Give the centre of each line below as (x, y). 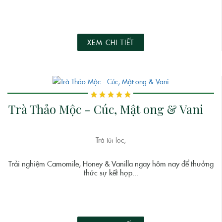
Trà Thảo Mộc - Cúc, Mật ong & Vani (106, 109)
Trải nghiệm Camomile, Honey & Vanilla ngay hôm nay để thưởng (111, 164)
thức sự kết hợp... (111, 173)
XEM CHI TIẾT (111, 43)
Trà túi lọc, (111, 140)
